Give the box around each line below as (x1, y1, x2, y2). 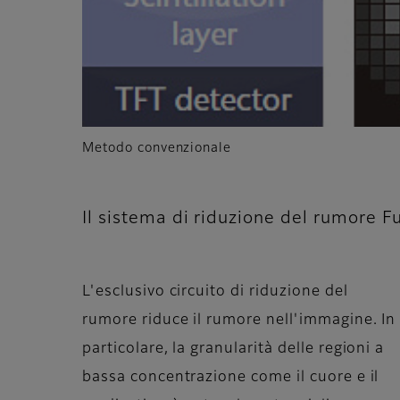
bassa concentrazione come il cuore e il (82, 371, 379, 386)
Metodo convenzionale (82, 142, 232, 155)
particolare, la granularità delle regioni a (82, 342, 385, 357)
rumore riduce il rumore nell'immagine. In (82, 313, 396, 329)
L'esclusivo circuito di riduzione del (82, 285, 348, 300)
